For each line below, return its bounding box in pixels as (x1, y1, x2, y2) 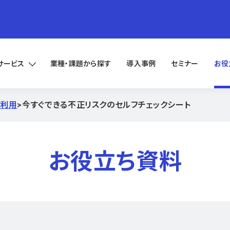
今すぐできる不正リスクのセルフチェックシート (22, 100, 191, 110)
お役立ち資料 (48, 148, 182, 175)
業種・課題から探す (50, 59, 111, 68)
